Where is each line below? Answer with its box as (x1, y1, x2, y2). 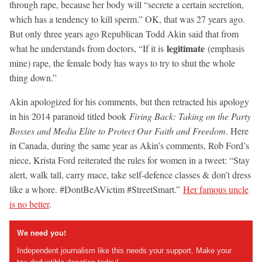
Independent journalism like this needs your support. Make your (16, 246, 232, 256)
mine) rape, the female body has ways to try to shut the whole (9, 56, 235, 69)
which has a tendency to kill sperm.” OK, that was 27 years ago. (9, 12, 245, 25)
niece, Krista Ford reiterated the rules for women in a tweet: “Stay (9, 153, 250, 166)
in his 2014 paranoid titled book (9, 109, 129, 122)
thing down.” (9, 71, 57, 84)
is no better (9, 197, 49, 210)
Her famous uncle (183, 182, 249, 195)
